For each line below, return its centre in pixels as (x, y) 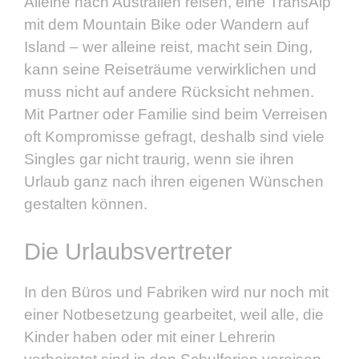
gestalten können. (86, 204)
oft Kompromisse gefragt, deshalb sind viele (174, 136)
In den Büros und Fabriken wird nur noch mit (176, 292)
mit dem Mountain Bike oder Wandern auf (166, 24)
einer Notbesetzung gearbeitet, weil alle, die (174, 315)
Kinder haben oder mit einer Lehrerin (150, 337)
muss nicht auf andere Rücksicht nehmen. (169, 91)
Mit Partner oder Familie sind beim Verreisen (176, 114)
